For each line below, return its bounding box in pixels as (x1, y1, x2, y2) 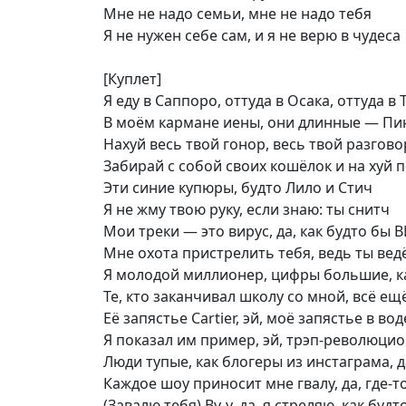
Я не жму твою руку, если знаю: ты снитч (103, 199, 390, 219)
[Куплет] (103, 69, 161, 89)
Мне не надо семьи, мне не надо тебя (103, 4, 372, 24)
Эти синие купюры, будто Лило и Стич (103, 178, 372, 198)
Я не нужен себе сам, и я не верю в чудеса (103, 25, 401, 45)
